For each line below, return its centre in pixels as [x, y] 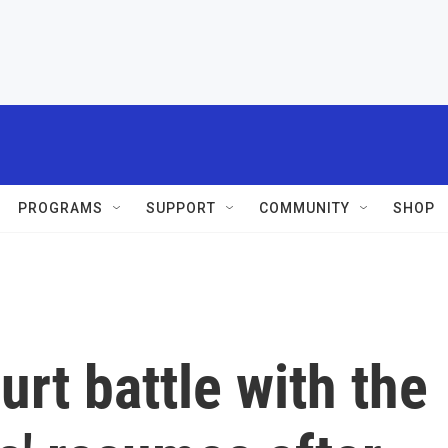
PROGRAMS [60, 208]
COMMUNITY [304, 208]
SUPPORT [181, 208]
